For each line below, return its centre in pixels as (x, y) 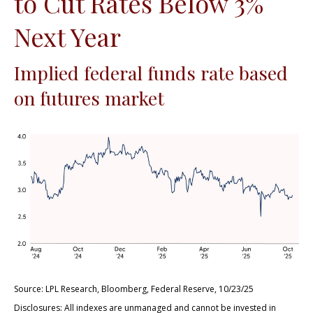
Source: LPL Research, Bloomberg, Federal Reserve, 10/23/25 (134, 289)
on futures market (89, 97)
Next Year (67, 36)
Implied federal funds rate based (151, 72)
